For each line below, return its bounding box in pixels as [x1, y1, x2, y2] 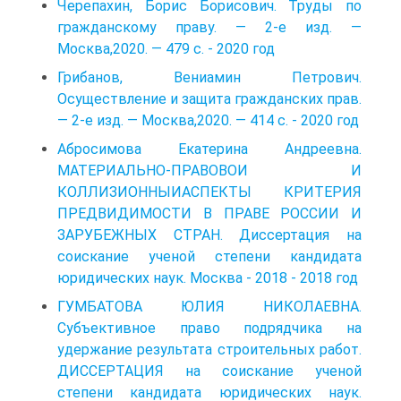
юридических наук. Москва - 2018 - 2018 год [57, 269, 358, 286]
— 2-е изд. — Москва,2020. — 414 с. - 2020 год [57, 111, 359, 129]
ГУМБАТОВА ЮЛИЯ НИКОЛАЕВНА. [57, 297, 362, 315]
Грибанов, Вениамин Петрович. [57, 68, 362, 86]
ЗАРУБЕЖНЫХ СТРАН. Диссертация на [57, 226, 362, 243]
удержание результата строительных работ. [57, 340, 362, 358]
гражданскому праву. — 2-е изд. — [57, 18, 362, 36]
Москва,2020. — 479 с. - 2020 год [57, 39, 275, 57]
